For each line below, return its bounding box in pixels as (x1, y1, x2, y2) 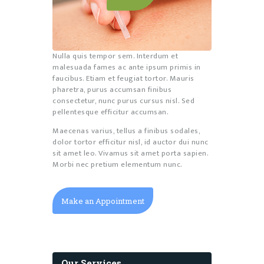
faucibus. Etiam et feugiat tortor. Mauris (52, 71, 194, 85)
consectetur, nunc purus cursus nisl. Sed (52, 94, 194, 107)
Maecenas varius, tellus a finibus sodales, (52, 124, 200, 137)
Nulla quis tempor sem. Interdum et (52, 49, 178, 62)
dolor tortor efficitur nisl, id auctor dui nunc (52, 135, 209, 148)
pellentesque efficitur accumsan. (52, 105, 169, 118)
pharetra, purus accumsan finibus (52, 82, 171, 96)
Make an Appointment (61, 196, 144, 207)
